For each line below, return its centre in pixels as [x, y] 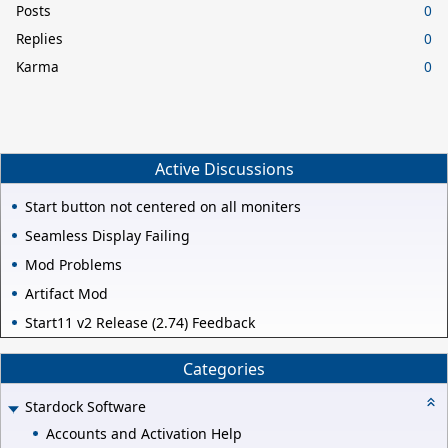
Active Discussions [224, 168]
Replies [39, 38]
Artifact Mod [66, 294]
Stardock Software [85, 407]
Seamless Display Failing [107, 236]
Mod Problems [73, 265]
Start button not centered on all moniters [163, 207]
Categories [224, 368]
